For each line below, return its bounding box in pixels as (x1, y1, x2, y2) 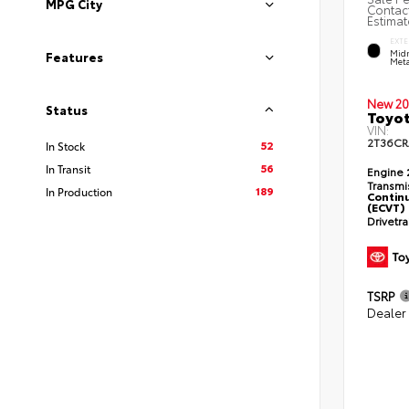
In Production (46, 184, 112, 199)
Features (46, 48, 103, 65)
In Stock (46, 138, 85, 153)
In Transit (46, 161, 90, 176)
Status (46, 101, 88, 118)
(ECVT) (367, 198, 405, 215)
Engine (367, 163, 406, 179)
